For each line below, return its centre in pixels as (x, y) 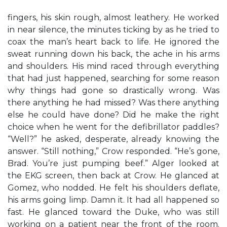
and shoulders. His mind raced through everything (113, 66)
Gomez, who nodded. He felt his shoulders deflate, (113, 188)
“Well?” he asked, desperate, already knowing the (113, 139)
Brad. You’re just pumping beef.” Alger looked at (113, 163)
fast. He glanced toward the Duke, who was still (113, 212)
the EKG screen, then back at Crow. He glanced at (113, 176)
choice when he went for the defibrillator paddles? (113, 127)
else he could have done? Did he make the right (113, 115)
